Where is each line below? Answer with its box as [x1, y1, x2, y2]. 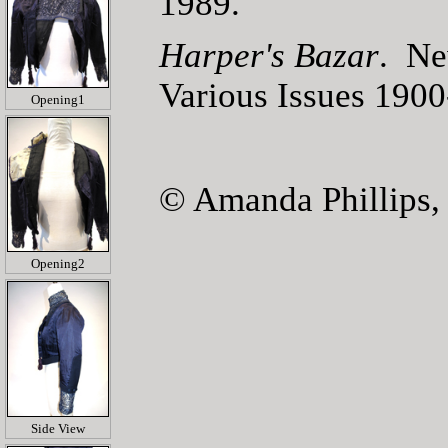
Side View [31, 420, 85, 436]
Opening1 [31, 91, 85, 107]
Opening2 [31, 256, 85, 272]
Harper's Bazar [159, 36, 379, 76]
